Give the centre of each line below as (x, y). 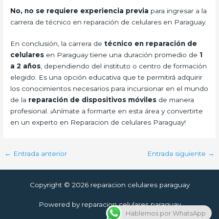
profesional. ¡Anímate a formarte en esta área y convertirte (107, 111)
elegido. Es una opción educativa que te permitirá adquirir (107, 77)
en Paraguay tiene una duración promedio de (122, 55)
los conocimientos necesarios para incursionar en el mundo (109, 89)
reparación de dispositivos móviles (93, 100)
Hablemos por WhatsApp (166, 213)
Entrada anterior (39, 154)
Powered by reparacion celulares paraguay (109, 204)
